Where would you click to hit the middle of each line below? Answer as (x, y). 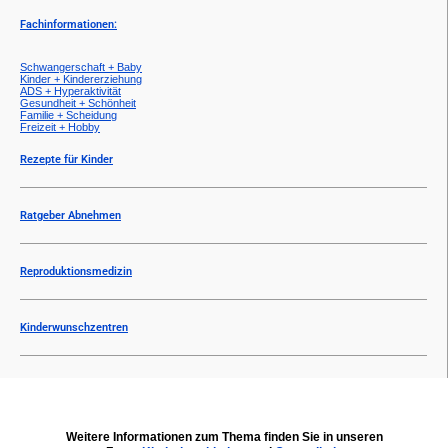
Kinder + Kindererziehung (81, 78)
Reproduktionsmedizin (76, 271)
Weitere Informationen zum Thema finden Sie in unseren (224, 436)
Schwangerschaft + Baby (81, 66)
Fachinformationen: (68, 24)
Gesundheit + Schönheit (78, 102)
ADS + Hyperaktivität (70, 90)
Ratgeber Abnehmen (70, 215)
